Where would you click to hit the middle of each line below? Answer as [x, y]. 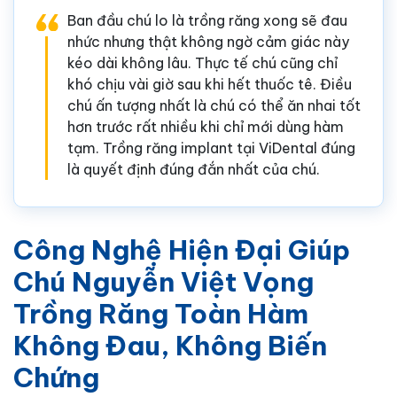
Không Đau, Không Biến [170, 345]
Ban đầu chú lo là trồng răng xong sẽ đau [207, 20]
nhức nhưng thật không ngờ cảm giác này [208, 41]
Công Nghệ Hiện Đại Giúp [182, 249]
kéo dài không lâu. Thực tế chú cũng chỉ [202, 62]
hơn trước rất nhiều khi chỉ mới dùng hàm [206, 126]
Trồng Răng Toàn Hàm [161, 313]
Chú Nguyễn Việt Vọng [163, 281]
